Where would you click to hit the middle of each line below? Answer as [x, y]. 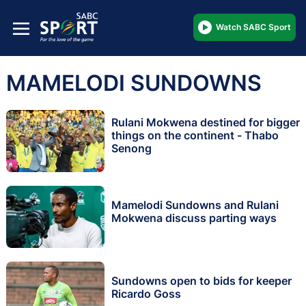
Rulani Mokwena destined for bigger [206, 123]
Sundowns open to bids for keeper [201, 280]
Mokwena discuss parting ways [194, 218]
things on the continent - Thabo [195, 136]
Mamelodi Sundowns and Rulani [195, 205]
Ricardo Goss [146, 293]
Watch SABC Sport [253, 27]
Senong [131, 149]
